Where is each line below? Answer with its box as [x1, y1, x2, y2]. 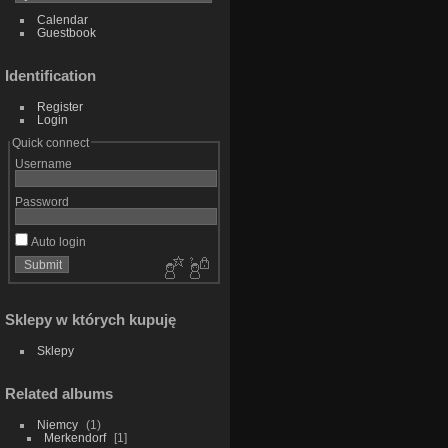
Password [14, 194, 69, 208]
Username [14, 156, 72, 170]
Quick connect [11, 135, 89, 149]
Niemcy [36, 418, 78, 432]
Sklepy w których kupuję [5, 311, 176, 329]
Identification [5, 66, 96, 84]
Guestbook [36, 25, 96, 39]
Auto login [27, 234, 86, 248]
